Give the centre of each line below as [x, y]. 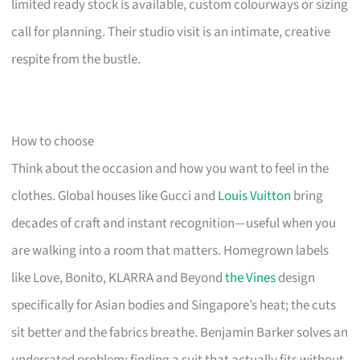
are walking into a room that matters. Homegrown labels [170, 251]
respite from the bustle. [76, 60]
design [296, 278]
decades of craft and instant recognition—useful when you [174, 224]
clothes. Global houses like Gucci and [115, 196]
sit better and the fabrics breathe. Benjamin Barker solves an [180, 333]
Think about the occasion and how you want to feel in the [170, 169]
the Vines [251, 278]
